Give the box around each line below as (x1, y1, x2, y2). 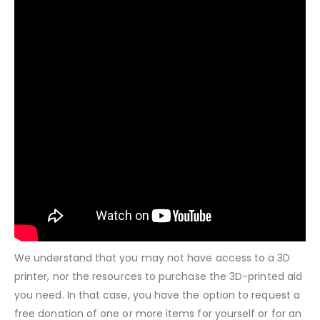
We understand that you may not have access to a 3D (14, 250, 291, 265)
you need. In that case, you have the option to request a (14, 287, 300, 302)
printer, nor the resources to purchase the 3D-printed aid (14, 269, 302, 284)
